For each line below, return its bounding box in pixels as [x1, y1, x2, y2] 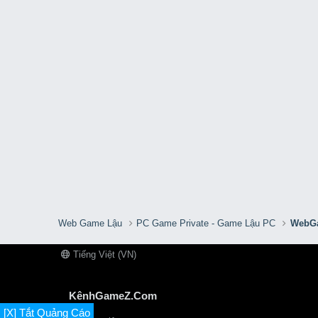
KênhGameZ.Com [69, 290, 157, 302]
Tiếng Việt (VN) [70, 249, 136, 260]
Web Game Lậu [58, 218, 122, 229]
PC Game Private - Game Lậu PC [136, 218, 276, 229]
